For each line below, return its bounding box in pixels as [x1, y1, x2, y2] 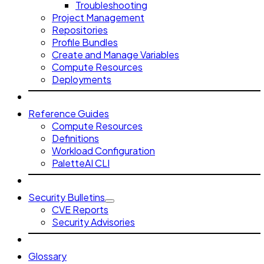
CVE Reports [52, 203, 108, 216]
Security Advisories [52, 216, 135, 229]
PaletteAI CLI [52, 157, 110, 170]
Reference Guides [28, 107, 109, 120]
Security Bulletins [28, 191, 105, 204]
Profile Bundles [52, 36, 118, 49]
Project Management [52, 11, 144, 24]
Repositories [52, 24, 108, 37]
